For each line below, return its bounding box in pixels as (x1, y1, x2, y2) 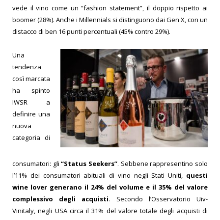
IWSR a (12, 97, 50, 107)
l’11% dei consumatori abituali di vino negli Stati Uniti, (12, 170, 186, 180)
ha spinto (12, 85, 50, 95)
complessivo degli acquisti (12, 194, 109, 203)
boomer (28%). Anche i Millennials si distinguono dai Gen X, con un (12, 15, 208, 24)
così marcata (12, 74, 50, 83)
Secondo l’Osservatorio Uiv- (116, 194, 208, 203)
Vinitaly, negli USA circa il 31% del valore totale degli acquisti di (12, 206, 208, 215)
